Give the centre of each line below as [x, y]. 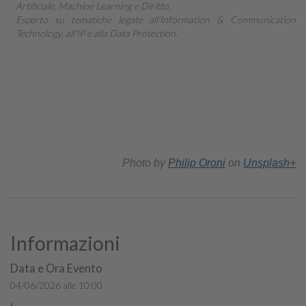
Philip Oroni [197, 163]
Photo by [145, 163]
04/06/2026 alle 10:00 [56, 286]
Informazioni [65, 243]
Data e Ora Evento [56, 268]
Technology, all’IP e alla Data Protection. [97, 33]
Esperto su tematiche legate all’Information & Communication [156, 19]
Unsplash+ [269, 163]
